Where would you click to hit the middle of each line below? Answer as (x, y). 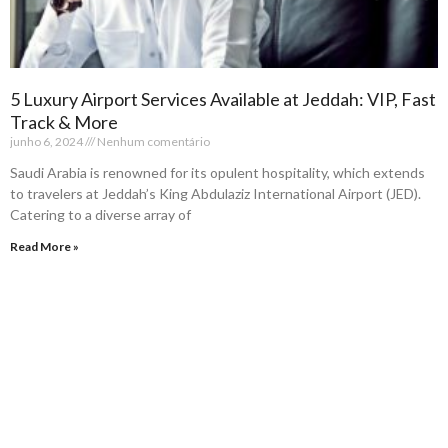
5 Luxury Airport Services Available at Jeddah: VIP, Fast (223, 98)
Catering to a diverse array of (100, 214)
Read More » (44, 246)
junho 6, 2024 (47, 141)
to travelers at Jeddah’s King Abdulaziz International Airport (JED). (215, 193)
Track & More (64, 121)
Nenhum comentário (152, 141)
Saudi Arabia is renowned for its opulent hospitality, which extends (217, 172)
